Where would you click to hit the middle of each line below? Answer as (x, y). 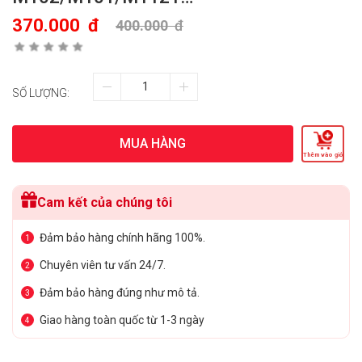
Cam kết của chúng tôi (105, 202)
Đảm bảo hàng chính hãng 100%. (122, 237)
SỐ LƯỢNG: (41, 93)
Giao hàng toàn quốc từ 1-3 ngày (122, 320)
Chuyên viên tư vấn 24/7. (103, 265)
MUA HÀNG (153, 143)
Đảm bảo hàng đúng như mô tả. (120, 292)
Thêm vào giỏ (323, 154)
